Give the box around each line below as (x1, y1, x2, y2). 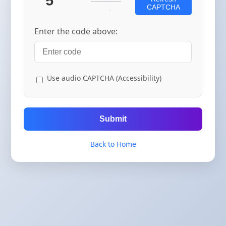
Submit (99, 115, 127, 123)
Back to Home (90, 139, 136, 149)
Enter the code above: (34, 26, 118, 37)
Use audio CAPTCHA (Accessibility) (47, 73, 162, 83)
